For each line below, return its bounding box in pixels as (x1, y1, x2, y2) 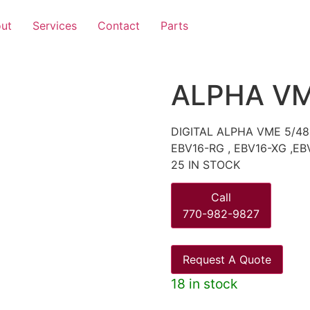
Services (33, 19, 77, 33)
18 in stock (170, 275, 237, 293)
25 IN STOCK (170, 158, 240, 172)
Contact (98, 19, 140, 33)
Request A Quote (182, 253, 271, 267)
